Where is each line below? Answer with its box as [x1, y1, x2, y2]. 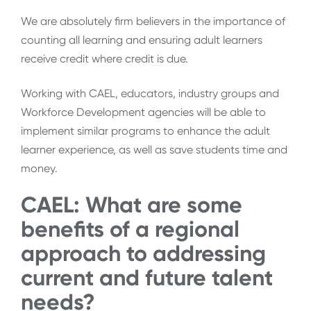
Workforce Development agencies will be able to [21, 105, 266, 119]
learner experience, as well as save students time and [21, 142, 287, 156]
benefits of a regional [21, 215, 239, 242]
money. [21, 161, 58, 175]
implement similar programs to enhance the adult [21, 124, 270, 137]
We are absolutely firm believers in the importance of [21, 15, 285, 28]
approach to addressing [21, 239, 266, 267]
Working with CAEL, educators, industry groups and [21, 86, 279, 100]
